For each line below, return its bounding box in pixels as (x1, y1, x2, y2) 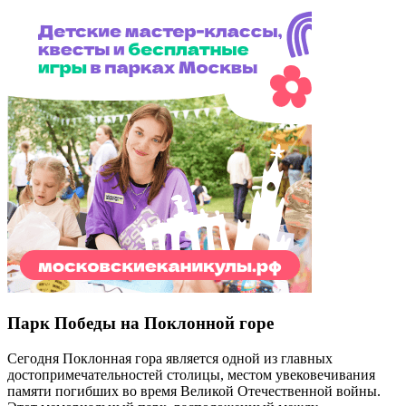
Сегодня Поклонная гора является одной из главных (7, 350, 333, 366)
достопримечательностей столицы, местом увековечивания (7, 366, 375, 382)
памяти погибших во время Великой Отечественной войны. (7, 382, 381, 399)
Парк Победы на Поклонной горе (7, 314, 274, 333)
